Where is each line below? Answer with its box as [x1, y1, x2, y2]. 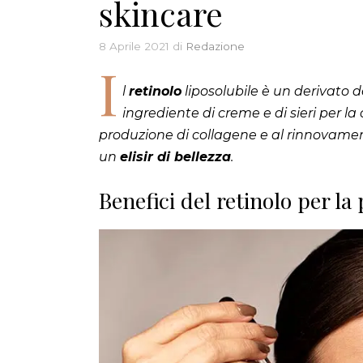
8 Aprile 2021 [99, 40, 169, 53]
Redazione [186, 40, 245, 53]
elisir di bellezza [120, 149, 231, 165]
